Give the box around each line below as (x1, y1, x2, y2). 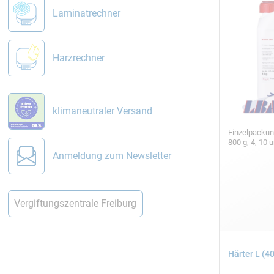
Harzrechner (52, 52, 105, 64)
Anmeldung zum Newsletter (52, 149, 171, 161)
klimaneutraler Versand (52, 105, 152, 117)
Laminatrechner (52, 7, 120, 20)
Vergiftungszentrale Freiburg (13, 198, 136, 210)
